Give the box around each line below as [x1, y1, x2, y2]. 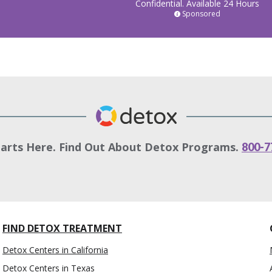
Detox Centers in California [2, 244, 108, 256]
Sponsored [182, 8, 220, 19]
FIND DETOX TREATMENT [2, 222, 122, 236]
